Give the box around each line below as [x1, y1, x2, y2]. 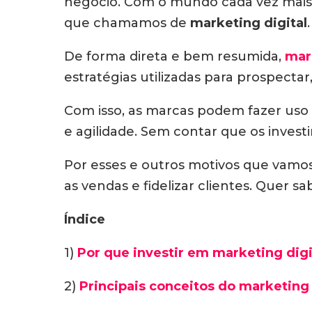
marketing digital [190, 15, 307, 31]
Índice [64, 212, 109, 227]
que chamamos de [64, 15, 190, 31]
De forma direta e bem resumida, [64, 49, 285, 64]
